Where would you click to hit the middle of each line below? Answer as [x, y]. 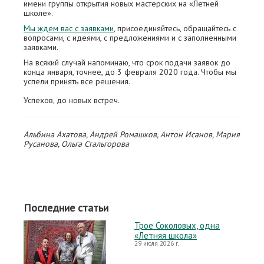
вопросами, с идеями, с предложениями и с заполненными [130, 38]
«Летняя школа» [166, 236]
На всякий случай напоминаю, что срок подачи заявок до [127, 63]
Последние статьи [66, 208]
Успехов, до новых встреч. [72, 100]
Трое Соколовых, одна [177, 226]
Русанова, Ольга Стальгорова [76, 144]
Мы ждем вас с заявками [69, 29]
